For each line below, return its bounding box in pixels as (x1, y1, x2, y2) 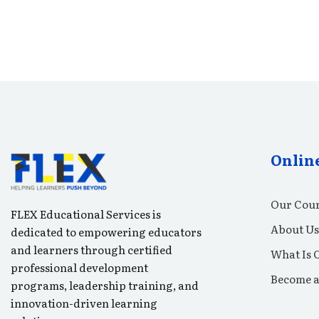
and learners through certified (11, 241, 172, 258)
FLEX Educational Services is (11, 206, 161, 223)
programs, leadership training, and (11, 277, 199, 294)
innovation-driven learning (11, 295, 157, 312)
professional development (11, 259, 148, 276)
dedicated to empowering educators (11, 224, 202, 241)
